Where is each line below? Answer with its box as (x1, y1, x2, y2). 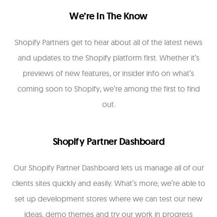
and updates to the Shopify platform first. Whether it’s (17, 53, 200, 63)
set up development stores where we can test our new (15, 194, 202, 204)
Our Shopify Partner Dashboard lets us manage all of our (13, 163, 204, 173)
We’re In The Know (69, 10, 148, 23)
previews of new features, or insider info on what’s (23, 68, 194, 78)
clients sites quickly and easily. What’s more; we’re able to (12, 178, 205, 188)
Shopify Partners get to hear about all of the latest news (15, 37, 202, 47)
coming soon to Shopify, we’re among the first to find (17, 84, 200, 94)
